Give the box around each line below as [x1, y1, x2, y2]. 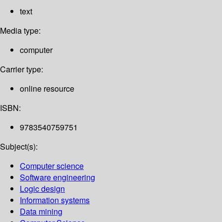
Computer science [20, 160, 84, 172]
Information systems [20, 194, 90, 206]
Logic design [20, 183, 65, 195]
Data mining [20, 206, 62, 218]
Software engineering [20, 171, 95, 183]
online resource [20, 83, 74, 95]
